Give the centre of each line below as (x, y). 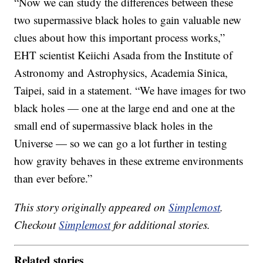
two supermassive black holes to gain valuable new (128, 19)
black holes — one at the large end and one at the (125, 107)
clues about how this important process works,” (120, 37)
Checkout (37, 224)
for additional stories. (161, 224)
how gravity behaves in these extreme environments (129, 160)
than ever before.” (53, 178)
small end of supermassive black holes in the (114, 125)
